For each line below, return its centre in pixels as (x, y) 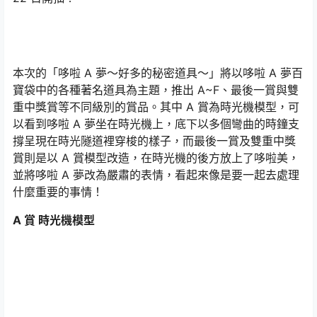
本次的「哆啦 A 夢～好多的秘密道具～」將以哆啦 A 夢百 (158, 73)
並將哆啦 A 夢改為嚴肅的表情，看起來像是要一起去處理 (156, 175)
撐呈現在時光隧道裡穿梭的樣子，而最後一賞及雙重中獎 (154, 141)
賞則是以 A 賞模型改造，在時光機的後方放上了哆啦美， (156, 158)
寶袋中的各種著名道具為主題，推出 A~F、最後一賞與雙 (156, 90)
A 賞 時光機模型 (54, 220)
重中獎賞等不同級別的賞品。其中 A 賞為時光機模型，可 (156, 107)
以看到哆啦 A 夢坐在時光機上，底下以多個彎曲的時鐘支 (156, 124)
